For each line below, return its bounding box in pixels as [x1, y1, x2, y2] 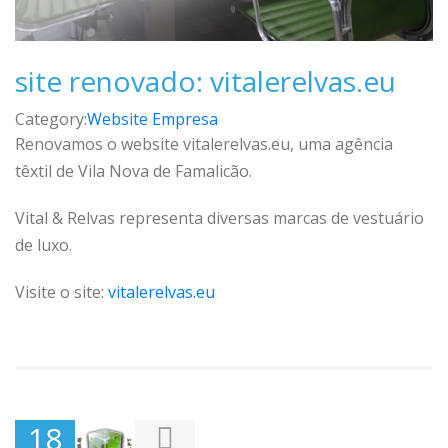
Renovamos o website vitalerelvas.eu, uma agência [15, 132, 393, 155]
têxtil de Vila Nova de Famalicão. [15, 159, 252, 182]
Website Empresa [87, 107, 218, 130]
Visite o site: [15, 280, 108, 303]
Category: [15, 107, 87, 130]
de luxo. [15, 233, 72, 256]
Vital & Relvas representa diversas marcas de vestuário [15, 206, 424, 229]
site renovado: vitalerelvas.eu [15, 61, 396, 100]
